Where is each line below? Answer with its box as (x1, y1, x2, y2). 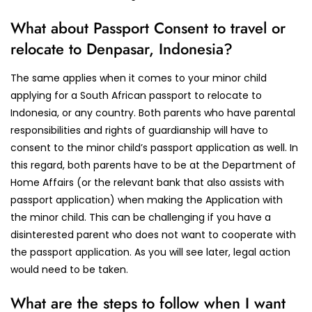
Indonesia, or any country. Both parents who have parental (10, 105, 295, 120)
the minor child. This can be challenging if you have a (10, 210, 271, 224)
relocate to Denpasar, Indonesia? (10, 37, 233, 60)
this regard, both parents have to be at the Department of (10, 157, 296, 172)
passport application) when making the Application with (10, 192, 283, 207)
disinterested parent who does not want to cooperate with (10, 227, 296, 242)
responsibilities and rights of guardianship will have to (10, 123, 268, 137)
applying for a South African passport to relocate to (10, 88, 262, 102)
